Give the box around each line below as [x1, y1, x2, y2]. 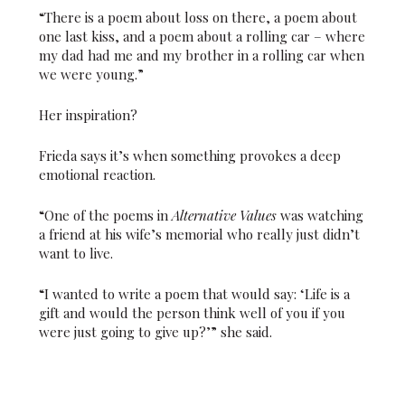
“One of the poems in [38, 206, 172, 225]
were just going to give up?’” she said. [38, 323, 272, 342]
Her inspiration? [38, 106, 137, 125]
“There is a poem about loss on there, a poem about [38, 8, 357, 27]
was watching [276, 206, 363, 225]
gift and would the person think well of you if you [38, 304, 345, 323]
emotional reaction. [38, 165, 155, 184]
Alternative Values [171, 206, 277, 225]
